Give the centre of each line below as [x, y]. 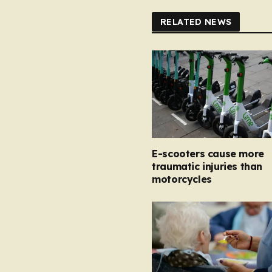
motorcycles [182, 179]
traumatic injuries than [207, 167]
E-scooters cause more [208, 154]
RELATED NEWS [196, 22]
